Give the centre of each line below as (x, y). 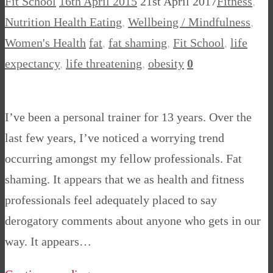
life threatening (104, 64)
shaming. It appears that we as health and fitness (125, 179)
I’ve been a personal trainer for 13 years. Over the (128, 117)
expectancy (32, 64)
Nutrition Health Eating (63, 22)
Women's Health (45, 43)
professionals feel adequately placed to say (111, 200)
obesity (166, 64)
